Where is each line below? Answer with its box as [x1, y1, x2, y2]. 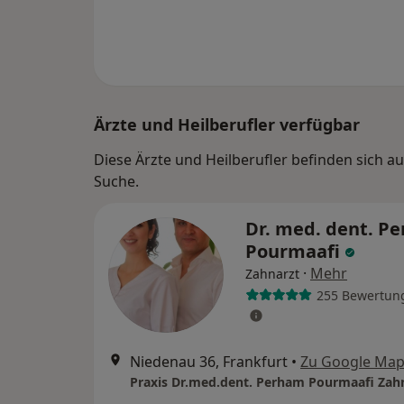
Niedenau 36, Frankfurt [130, 352, 288, 372]
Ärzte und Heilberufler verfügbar [94, 114, 360, 135]
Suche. [94, 171, 139, 191]
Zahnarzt [245, 265, 299, 282]
